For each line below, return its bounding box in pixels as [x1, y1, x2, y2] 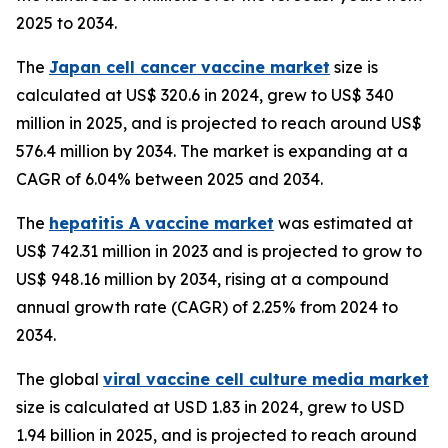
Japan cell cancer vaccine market [49, 56, 330, 77]
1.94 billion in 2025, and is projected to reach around [16, 424, 417, 445]
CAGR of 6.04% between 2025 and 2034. [16, 168, 323, 189]
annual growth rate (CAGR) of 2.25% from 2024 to [16, 296, 398, 317]
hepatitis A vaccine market [49, 212, 274, 233]
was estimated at [274, 212, 413, 233]
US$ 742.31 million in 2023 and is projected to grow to [16, 240, 422, 261]
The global [16, 368, 103, 389]
